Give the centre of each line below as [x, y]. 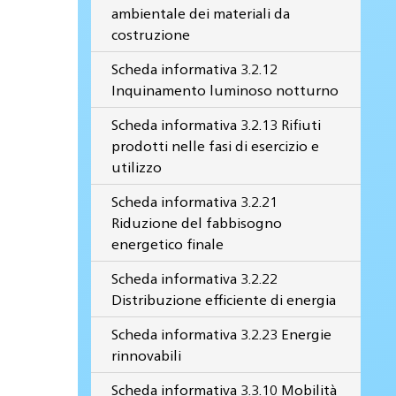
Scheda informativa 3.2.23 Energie [222, 333]
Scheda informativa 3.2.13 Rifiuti [217, 124]
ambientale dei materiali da [201, 12]
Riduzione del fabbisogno [197, 222]
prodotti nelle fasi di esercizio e [216, 145]
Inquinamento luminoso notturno [225, 89]
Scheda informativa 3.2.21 [195, 201]
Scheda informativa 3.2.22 [195, 278]
